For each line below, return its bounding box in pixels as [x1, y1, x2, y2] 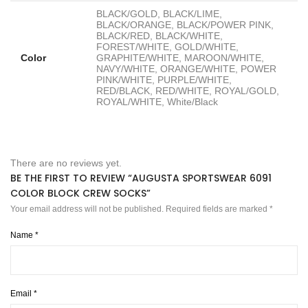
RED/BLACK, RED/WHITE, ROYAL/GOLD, [96, 85, 279, 97]
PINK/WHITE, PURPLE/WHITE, [96, 74, 232, 86]
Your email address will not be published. [10, 204, 164, 214]
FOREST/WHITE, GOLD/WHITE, [96, 41, 239, 53]
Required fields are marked [166, 204, 269, 214]
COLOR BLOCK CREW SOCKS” [10, 186, 151, 201]
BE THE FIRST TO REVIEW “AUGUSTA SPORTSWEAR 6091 [10, 171, 272, 186]
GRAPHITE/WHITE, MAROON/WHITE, [96, 52, 264, 64]
